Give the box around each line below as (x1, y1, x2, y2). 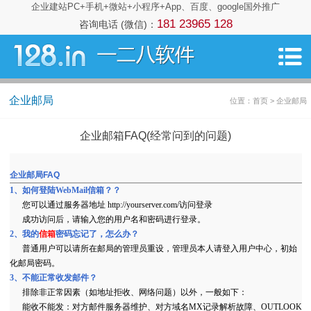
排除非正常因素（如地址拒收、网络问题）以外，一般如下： (9, 287, 247, 297)
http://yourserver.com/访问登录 (107, 199, 212, 210)
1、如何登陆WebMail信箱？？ (9, 185, 121, 195)
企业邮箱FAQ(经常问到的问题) (80, 129, 231, 142)
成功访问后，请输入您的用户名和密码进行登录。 (9, 214, 205, 224)
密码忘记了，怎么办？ (55, 228, 139, 239)
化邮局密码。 (9, 258, 60, 268)
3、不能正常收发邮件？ (9, 272, 97, 283)
